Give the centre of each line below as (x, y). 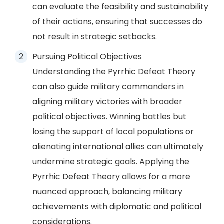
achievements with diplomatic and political (117, 207)
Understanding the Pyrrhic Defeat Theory (114, 72)
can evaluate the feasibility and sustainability (120, 7)
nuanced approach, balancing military (107, 192)
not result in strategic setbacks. (95, 37)
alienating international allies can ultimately (118, 147)
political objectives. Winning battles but (109, 117)
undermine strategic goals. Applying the (111, 162)
